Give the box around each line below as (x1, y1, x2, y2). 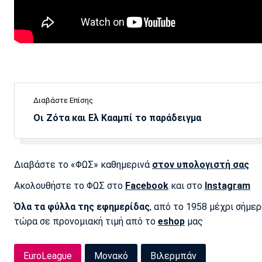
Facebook (125, 180, 168, 191)
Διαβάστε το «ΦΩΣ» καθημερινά (14, 158, 152, 170)
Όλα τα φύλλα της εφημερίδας (14, 201, 150, 212)
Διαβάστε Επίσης (33, 95, 93, 105)
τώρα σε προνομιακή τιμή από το (14, 215, 158, 227)
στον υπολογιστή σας (152, 158, 249, 170)
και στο (168, 180, 205, 191)
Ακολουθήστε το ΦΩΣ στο (14, 180, 125, 191)
